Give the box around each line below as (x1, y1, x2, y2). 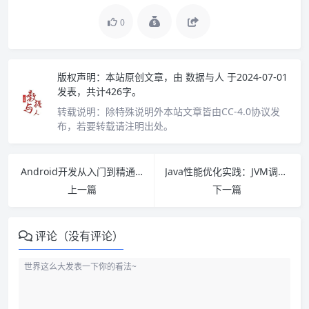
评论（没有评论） (35, 228, 123, 244)
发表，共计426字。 (57, 85, 141, 99)
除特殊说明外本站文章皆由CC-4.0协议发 (106, 105, 280, 119)
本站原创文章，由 (106, 70, 183, 84)
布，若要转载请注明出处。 (57, 119, 173, 133)
